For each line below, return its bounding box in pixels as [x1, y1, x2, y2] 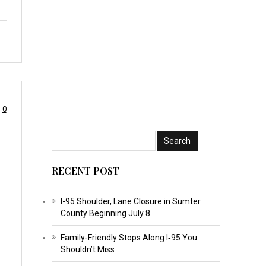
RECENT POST [51, 164, 119, 177]
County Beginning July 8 [60, 208, 150, 218]
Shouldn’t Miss [60, 244, 115, 254]
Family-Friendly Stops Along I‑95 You [60, 232, 197, 242]
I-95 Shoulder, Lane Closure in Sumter [60, 196, 201, 206]
